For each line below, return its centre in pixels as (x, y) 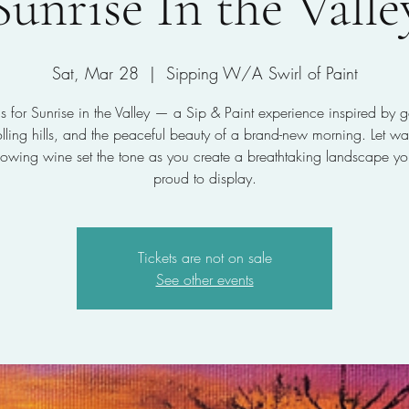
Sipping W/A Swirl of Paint (262, 73)
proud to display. (204, 178)
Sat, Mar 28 (95, 73)
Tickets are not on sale (204, 257)
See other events (204, 279)
